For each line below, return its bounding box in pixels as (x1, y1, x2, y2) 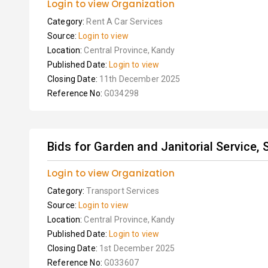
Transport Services (86, 186, 159, 196)
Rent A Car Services (86, 17, 163, 26)
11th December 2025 (99, 74, 181, 84)
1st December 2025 (99, 243, 175, 253)
